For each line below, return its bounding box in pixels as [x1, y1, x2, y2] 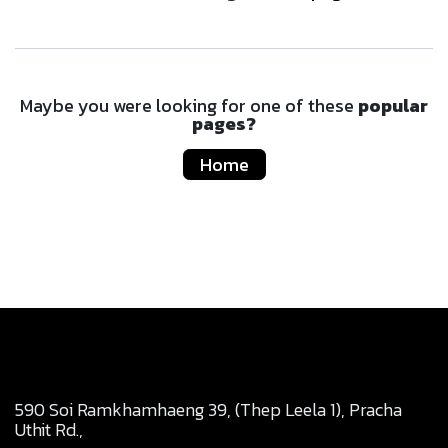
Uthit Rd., [15, 416, 83, 443]
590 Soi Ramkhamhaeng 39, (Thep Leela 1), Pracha [15, 396, 402, 423]
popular [358, 92, 428, 119]
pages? [192, 110, 256, 137]
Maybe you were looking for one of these [20, 92, 358, 119]
